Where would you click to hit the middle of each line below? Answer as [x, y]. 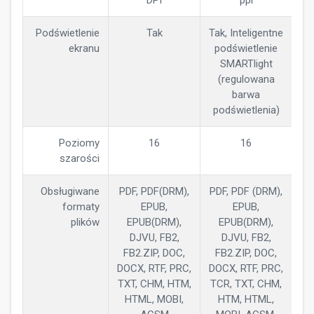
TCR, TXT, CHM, [246, 284]
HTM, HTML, [246, 299]
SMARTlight [246, 64]
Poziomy [79, 143]
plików [85, 222]
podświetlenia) [246, 110]
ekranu [84, 48]
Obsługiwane [70, 191]
